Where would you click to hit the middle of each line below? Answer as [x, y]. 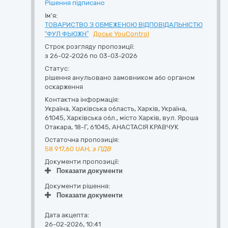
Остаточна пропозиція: [82, 140]
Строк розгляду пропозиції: [90, 47]
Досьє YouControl [121, 34]
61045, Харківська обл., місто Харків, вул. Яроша [122, 118]
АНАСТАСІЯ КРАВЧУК [145, 127]
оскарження [64, 87]
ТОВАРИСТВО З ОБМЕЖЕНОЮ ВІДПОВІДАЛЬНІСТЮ [124, 25]
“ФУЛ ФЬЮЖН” [67, 34]
